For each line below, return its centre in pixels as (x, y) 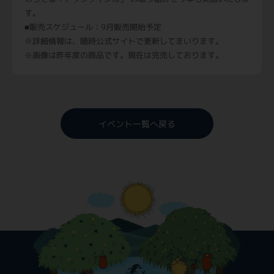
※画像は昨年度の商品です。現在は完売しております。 (124, 55)
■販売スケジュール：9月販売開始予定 (93, 27)
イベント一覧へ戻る (137, 124)
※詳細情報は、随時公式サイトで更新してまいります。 (124, 41)
